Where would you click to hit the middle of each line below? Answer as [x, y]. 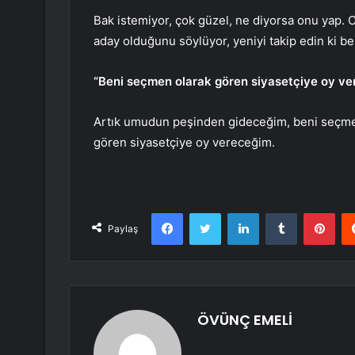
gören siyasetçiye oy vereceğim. [184, 143]
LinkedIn [279, 213]
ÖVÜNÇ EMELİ [245, 320]
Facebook [206, 213]
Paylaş [123, 229]
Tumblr [313, 213]
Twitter [238, 213]
